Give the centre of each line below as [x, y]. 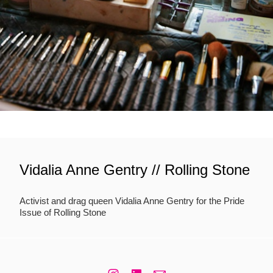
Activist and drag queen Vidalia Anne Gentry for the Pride [132, 200]
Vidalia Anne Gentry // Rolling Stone [135, 170]
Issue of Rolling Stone [63, 212]
